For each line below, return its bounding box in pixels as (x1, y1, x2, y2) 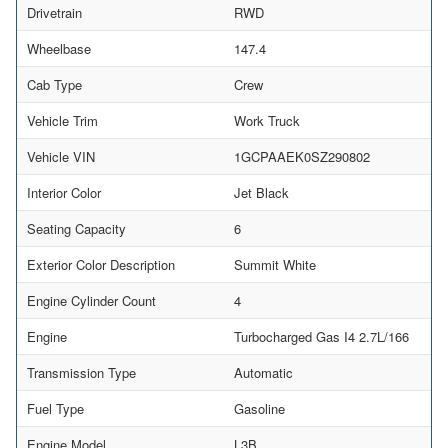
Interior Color (27, 182, 101, 202)
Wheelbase (27, 38, 91, 58)
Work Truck (234, 110, 300, 130)
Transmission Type (27, 362, 136, 382)
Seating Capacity (27, 218, 126, 238)
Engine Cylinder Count (27, 290, 156, 310)
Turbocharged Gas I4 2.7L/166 (234, 326, 409, 346)
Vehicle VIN (27, 146, 95, 166)
